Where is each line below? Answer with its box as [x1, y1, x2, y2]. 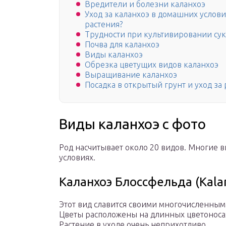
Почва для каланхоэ [85, 40, 159, 49]
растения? [85, 20, 123, 29]
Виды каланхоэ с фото [59, 116, 206, 132]
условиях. [59, 153, 95, 162]
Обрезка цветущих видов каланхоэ [85, 60, 218, 70]
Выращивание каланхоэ [85, 70, 177, 80]
